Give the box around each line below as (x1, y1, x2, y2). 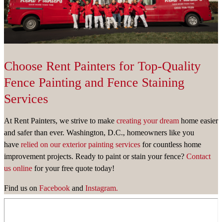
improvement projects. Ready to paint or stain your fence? (4, 152, 186, 161)
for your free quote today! (32, 164, 114, 172)
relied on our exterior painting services (21, 140, 140, 149)
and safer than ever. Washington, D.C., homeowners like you (4, 128, 194, 137)
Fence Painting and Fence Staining (4, 75, 184, 90)
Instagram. (85, 183, 120, 192)
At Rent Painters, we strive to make (4, 116, 116, 125)
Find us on (4, 183, 39, 192)
